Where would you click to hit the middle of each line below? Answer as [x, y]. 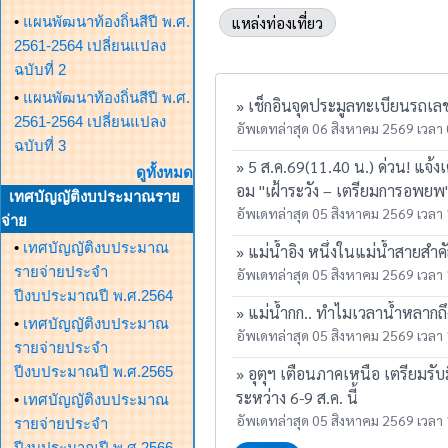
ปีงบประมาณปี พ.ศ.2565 [93, 371]
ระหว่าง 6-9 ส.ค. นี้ [297, 397]
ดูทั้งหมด [164, 172]
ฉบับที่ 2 [40, 69]
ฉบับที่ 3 [40, 145]
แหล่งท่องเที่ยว [277, 22]
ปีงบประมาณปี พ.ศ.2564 [93, 295]
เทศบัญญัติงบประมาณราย [94, 196]
